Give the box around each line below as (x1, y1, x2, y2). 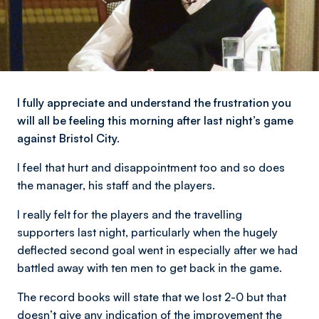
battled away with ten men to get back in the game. (17, 261, 282, 275)
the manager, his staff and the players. (17, 178, 215, 192)
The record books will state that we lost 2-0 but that (17, 290, 286, 304)
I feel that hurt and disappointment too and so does (17, 160, 285, 174)
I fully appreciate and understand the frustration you (17, 95, 291, 110)
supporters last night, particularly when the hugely (17, 225, 278, 239)
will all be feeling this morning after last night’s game (17, 113, 293, 127)
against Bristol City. (17, 131, 120, 145)
